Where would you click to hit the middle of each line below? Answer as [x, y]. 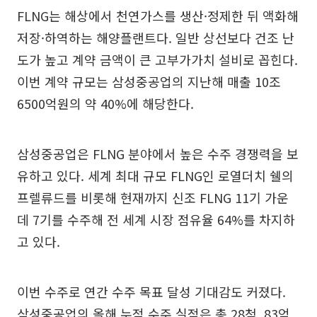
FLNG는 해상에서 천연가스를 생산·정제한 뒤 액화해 [158, 15]
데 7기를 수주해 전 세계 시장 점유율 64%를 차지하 [156, 219]
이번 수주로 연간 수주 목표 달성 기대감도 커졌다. [151, 291]
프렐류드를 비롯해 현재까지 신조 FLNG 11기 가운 [153, 197]
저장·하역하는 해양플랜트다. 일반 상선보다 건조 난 [156, 37]
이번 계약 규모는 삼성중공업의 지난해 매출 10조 [149, 81]
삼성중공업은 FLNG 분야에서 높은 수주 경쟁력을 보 [158, 153]
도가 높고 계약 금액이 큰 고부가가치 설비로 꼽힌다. [157, 59]
